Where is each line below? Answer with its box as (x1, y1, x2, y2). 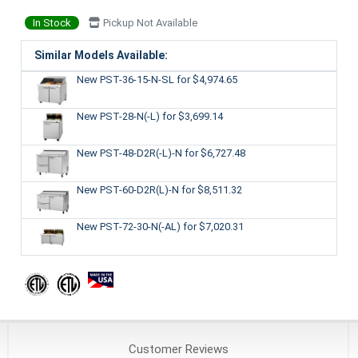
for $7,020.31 (182, 220, 244, 233)
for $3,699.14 (161, 109, 223, 122)
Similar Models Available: (34, 48, 168, 62)
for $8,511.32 (181, 183, 242, 196)
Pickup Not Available (100, 16, 197, 29)
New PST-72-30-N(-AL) (76, 220, 183, 233)
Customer (128, 341, 182, 356)
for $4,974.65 (176, 73, 237, 86)
